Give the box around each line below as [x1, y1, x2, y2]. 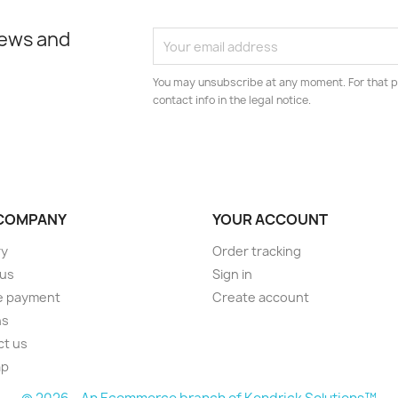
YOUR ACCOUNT [212, 210, 328, 229]
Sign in [212, 266, 252, 283]
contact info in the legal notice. [153, 92, 312, 107]
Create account [212, 289, 309, 306]
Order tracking [212, 243, 301, 259]
